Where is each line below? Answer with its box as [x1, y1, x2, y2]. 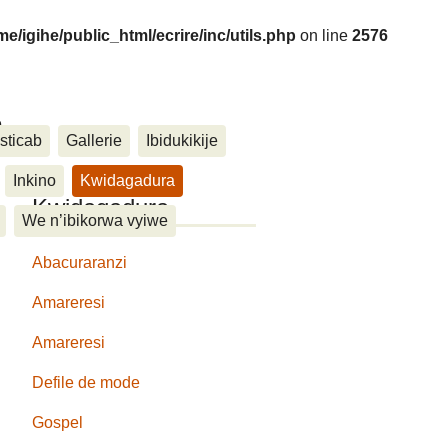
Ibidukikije [146, 131, 218, 149]
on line [295, 27, 352, 44]
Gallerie [66, 131, 122, 149]
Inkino [13, 171, 56, 189]
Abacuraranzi [32, 253, 128, 271]
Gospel [32, 413, 84, 431]
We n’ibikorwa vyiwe [22, 211, 168, 229]
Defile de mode [32, 373, 141, 391]
